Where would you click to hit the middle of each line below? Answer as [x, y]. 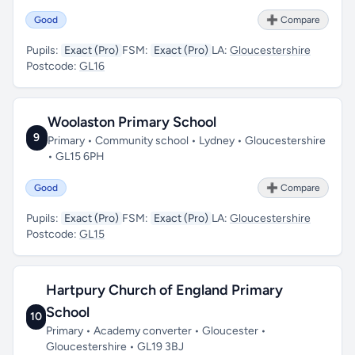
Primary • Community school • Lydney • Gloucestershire [186, 141]
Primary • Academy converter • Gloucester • [157, 331]
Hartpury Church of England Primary [165, 290]
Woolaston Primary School [132, 122]
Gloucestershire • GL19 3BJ [115, 347]
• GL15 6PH [76, 157]
